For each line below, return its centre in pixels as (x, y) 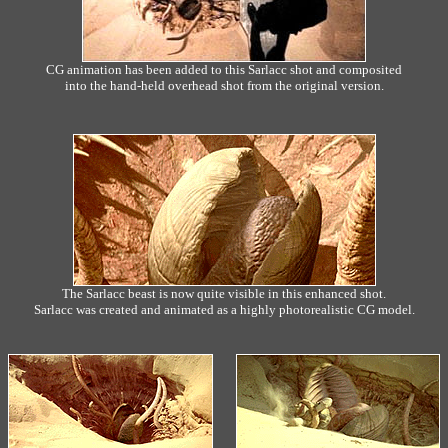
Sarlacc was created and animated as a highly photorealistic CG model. (224, 309)
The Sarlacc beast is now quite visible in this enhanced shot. (224, 293)
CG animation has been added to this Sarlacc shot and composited (224, 69)
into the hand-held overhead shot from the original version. (224, 85)
